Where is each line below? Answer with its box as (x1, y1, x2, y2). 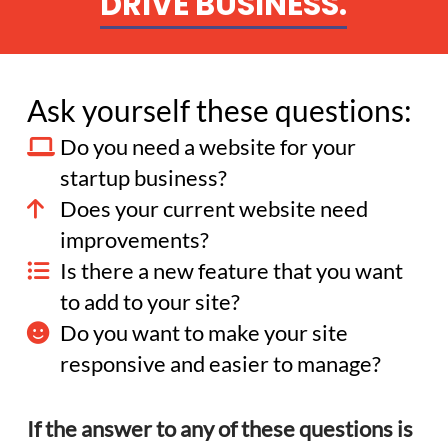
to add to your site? (60, 288, 241, 316)
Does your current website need (60, 195, 369, 223)
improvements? (60, 226, 210, 254)
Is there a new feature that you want (60, 257, 404, 285)
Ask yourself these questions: (26, 92, 412, 129)
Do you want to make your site (60, 319, 349, 347)
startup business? (60, 164, 228, 192)
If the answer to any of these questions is (26, 415, 413, 442)
